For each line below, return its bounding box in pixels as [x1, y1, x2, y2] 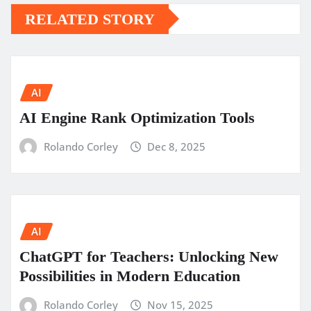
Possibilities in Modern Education [19, 267, 240, 285]
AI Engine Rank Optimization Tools [19, 108, 255, 126]
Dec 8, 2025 [147, 139, 206, 153]
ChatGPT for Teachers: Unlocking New [19, 247, 278, 265]
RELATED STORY [25, 10, 155, 28]
